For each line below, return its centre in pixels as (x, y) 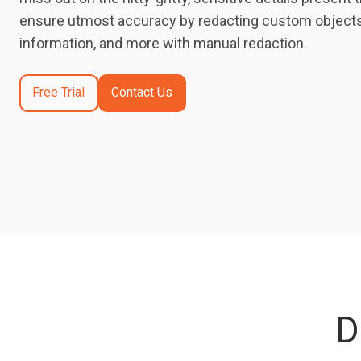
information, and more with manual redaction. (163, 43)
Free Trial (59, 93)
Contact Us (142, 93)
